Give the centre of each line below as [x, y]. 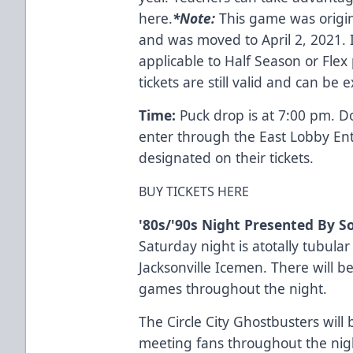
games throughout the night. [233, 288]
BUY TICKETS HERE [194, 191]
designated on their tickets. [227, 157]
